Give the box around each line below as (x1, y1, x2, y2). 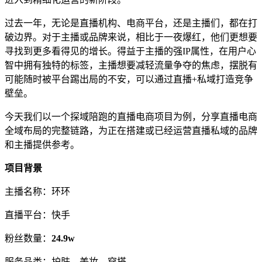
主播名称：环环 (5, 186, 70, 196)
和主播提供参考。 (5, 139, 80, 150)
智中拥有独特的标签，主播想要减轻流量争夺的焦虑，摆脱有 (5, 60, 257, 70)
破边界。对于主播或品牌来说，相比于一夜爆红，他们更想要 (5, 32, 257, 42)
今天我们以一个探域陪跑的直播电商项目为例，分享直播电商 (5, 111, 257, 122)
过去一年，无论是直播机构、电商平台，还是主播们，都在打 (5, 18, 257, 28)
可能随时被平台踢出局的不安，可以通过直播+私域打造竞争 (5, 74, 253, 84)
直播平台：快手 (5, 209, 70, 220)
